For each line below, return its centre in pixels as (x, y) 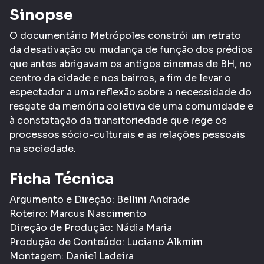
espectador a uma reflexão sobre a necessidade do (131, 93)
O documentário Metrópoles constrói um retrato (125, 36)
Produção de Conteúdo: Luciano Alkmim (106, 242)
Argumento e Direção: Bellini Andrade (100, 200)
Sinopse (41, 15)
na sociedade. (43, 149)
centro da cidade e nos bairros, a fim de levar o (120, 78)
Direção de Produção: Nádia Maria (91, 228)
